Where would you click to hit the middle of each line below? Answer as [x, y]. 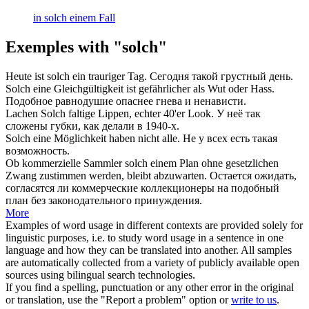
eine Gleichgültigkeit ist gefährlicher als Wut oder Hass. [152, 88]
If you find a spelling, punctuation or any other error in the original [150, 287]
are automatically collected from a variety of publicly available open [152, 262]
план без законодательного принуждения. [104, 200]
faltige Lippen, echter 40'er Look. [140, 113]
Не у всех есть [218, 138]
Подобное [29, 101]
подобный [255, 188]
